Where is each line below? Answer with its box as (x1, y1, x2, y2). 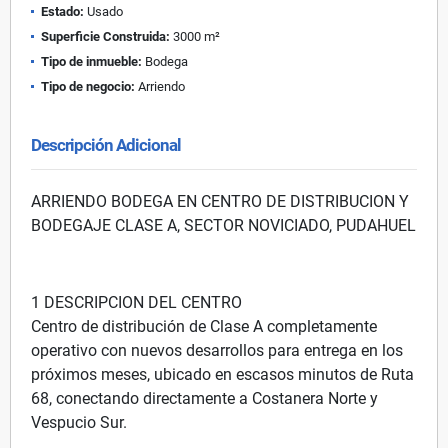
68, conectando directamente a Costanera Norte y (31, 388, 378, 408)
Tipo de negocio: (41, 78, 135, 94)
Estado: (41, 3, 84, 19)
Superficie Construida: (41, 28, 170, 44)
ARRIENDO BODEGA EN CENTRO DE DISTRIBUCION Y (31, 191, 409, 211)
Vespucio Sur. (31, 412, 127, 432)
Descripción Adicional (31, 134, 181, 155)
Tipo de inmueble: (41, 53, 142, 69)
